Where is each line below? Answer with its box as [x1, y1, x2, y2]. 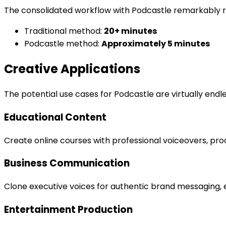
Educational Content [4, 110, 106, 124]
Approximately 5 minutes [101, 38, 210, 50]
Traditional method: [24, 25, 104, 37]
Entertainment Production [4, 202, 133, 216]
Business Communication [4, 156, 130, 171]
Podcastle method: [24, 38, 101, 50]
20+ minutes [104, 25, 157, 37]
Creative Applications [4, 61, 140, 78]
